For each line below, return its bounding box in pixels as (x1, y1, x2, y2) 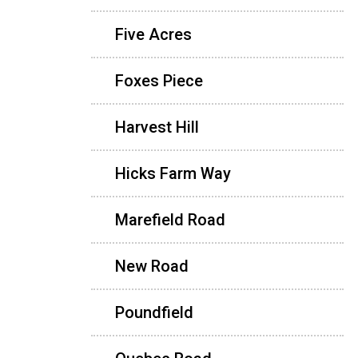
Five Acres (115, 24, 192, 44)
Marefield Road (115, 209, 225, 229)
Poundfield (115, 302, 193, 322)
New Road (115, 256, 189, 276)
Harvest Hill (115, 117, 199, 137)
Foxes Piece (115, 70, 203, 90)
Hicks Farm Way (115, 163, 231, 183)
